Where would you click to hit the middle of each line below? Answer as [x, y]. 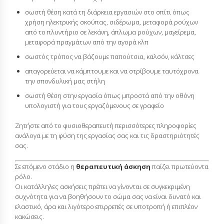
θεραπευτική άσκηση [113, 167]
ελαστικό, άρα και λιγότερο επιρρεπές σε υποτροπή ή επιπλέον [106, 207]
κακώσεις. [29, 217]
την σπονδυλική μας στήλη [65, 81]
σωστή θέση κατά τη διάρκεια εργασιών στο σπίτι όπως [107, 12]
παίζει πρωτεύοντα [179, 167]
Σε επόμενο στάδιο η [45, 167]
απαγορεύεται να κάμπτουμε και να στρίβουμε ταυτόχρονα [112, 71]
